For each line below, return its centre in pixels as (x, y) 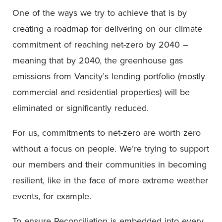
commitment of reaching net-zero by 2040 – (100, 44)
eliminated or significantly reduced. (82, 108)
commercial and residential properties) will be (101, 92)
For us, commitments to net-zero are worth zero (107, 133)
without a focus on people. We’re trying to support (111, 148)
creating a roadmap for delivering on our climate (107, 28)
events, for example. (52, 196)
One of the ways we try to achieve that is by (100, 13)
